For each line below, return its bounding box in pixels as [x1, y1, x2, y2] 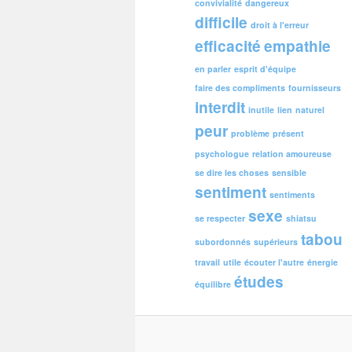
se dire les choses [195, 167, 269, 179]
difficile [195, 12, 247, 34]
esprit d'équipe [234, 63, 296, 75]
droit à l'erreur [251, 19, 309, 31]
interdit [195, 97, 245, 119]
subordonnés [195, 236, 251, 248]
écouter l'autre [244, 256, 304, 269]
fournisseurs [288, 82, 341, 94]
